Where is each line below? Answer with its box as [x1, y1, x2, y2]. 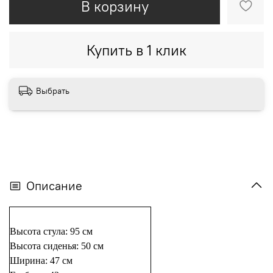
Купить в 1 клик [87, 40, 186, 59]
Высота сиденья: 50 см [10, 240, 104, 251]
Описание [26, 177, 82, 193]
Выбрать [36, 85, 69, 96]
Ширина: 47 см [10, 255, 73, 266]
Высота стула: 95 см [10, 225, 93, 236]
